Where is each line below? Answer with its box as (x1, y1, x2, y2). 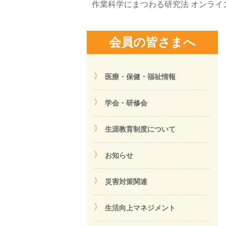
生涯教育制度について (105, 125, 176, 133)
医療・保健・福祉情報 (105, 73, 176, 81)
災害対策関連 (105, 178, 147, 186)
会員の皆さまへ (109, 35, 196, 49)
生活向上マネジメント (105, 204, 176, 212)
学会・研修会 (105, 99, 147, 107)
